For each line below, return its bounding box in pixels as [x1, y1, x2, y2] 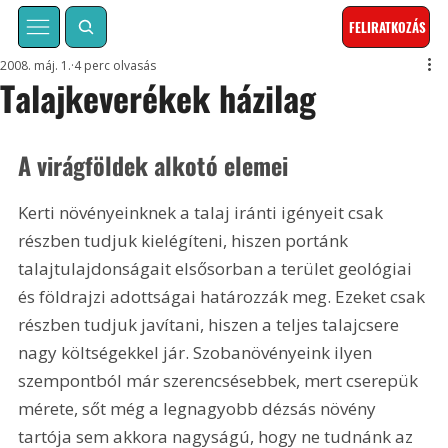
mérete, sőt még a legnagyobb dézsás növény [18, 396, 381, 420]
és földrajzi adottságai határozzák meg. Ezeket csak [18, 284, 430, 308]
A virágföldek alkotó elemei [18, 146, 289, 183]
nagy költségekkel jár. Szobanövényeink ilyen [18, 340, 377, 364]
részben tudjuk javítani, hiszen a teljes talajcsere [18, 312, 404, 336]
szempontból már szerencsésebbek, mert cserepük [18, 368, 423, 392]
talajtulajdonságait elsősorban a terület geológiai [18, 256, 417, 280]
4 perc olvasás [74, 57, 157, 75]
